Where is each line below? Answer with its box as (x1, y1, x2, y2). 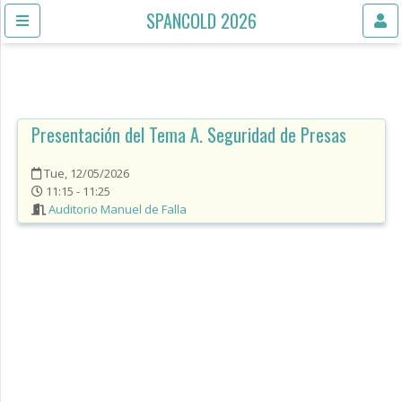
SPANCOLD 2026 (146, 7, 257, 34)
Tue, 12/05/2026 (41, 165, 129, 181)
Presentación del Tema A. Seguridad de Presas (31, 121, 346, 148)
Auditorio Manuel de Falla (48, 201, 187, 217)
